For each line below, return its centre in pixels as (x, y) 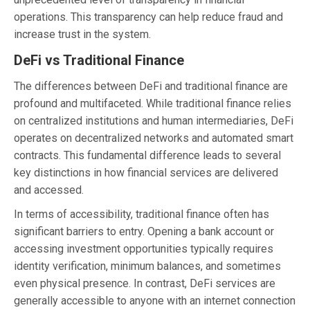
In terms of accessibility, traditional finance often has (142, 214)
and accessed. (49, 190)
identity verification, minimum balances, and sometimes (147, 266)
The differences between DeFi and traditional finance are (151, 86)
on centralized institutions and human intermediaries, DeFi (154, 120)
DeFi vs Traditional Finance (99, 60)
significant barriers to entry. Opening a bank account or (144, 231)
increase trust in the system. (82, 34)
